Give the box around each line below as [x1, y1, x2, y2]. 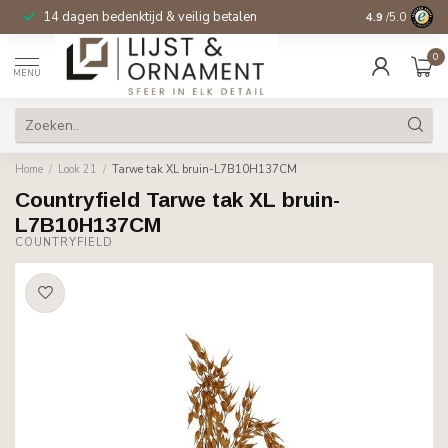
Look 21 [58, 162, 97, 177]
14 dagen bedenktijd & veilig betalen [43, 8, 257, 26]
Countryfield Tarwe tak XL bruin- [15, 188, 340, 211]
